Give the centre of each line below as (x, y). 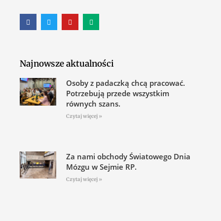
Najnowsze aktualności (67, 64)
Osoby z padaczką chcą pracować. (125, 83)
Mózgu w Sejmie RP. (101, 167)
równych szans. (93, 104)
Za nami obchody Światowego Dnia (128, 157)
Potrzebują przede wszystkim (117, 93)
